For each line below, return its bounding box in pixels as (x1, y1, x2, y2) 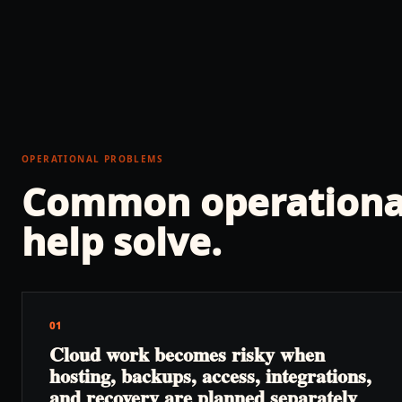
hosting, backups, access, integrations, (49, 361, 371, 390)
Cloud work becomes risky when (49, 339, 325, 369)
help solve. (22, 215, 222, 267)
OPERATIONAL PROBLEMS (22, 153, 163, 165)
